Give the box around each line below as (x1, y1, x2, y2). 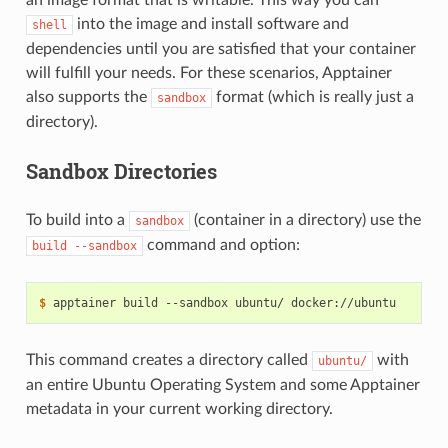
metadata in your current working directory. (25, 401, 333, 418)
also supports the (25, 89, 151, 106)
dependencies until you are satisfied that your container (25, 41, 416, 58)
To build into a (25, 212, 129, 229)
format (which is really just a (211, 89, 414, 106)
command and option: (142, 237, 300, 254)
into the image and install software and (72, 16, 349, 33)
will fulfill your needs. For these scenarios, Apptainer (25, 65, 392, 82)
